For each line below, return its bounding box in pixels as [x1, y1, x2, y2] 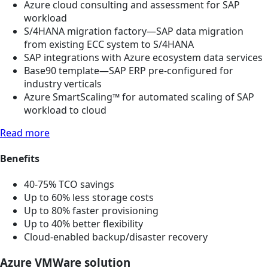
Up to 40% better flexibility [24, 217, 143, 231]
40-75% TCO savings [24, 178, 114, 191]
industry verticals [24, 77, 102, 90]
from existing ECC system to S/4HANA [24, 37, 194, 51]
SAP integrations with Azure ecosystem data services [24, 50, 263, 64]
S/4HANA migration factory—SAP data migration [24, 24, 243, 38]
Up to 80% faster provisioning [24, 204, 159, 218]
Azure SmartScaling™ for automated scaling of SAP [24, 90, 254, 103]
